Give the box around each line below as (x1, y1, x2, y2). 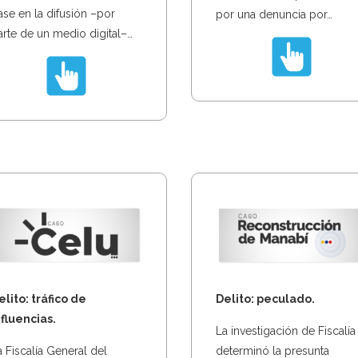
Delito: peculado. (216, 292, 315, 305)
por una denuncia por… (216, 7, 332, 21)
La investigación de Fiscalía (216, 324, 356, 337)
